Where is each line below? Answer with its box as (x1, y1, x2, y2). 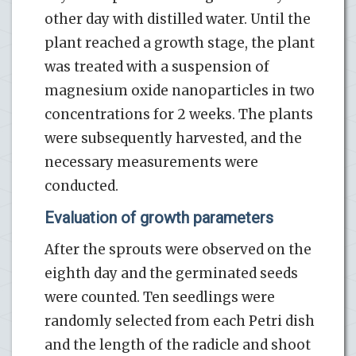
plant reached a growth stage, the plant (44, 33, 315, 52)
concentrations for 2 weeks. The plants (44, 105, 313, 123)
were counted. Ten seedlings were (44, 288, 275, 306)
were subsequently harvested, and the (44, 129, 302, 147)
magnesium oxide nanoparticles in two (44, 81, 315, 99)
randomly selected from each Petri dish (44, 311, 315, 330)
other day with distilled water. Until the (44, 10, 311, 28)
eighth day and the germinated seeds (44, 264, 298, 282)
